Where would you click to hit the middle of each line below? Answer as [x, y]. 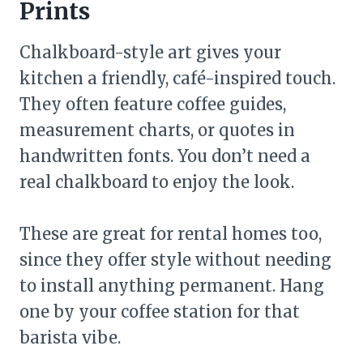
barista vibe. [70, 337]
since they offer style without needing [175, 259]
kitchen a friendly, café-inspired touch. [177, 78]
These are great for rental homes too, [171, 233]
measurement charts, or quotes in [157, 130]
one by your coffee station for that [160, 311]
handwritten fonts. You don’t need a [165, 156]
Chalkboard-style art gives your [150, 52]
